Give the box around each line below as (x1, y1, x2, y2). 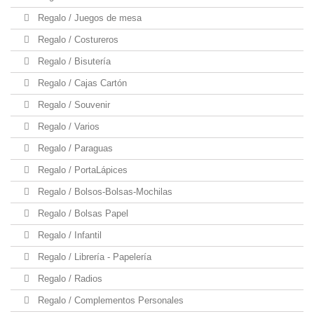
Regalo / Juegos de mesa (35, 13, 142, 23)
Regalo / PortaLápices (35, 165, 128, 175)
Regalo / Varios (35, 121, 100, 132)
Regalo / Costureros (35, 34, 118, 45)
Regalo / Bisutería (35, 56, 111, 67)
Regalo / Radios (35, 273, 102, 284)
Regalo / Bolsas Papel (35, 208, 128, 219)
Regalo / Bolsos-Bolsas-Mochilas (35, 186, 172, 197)
